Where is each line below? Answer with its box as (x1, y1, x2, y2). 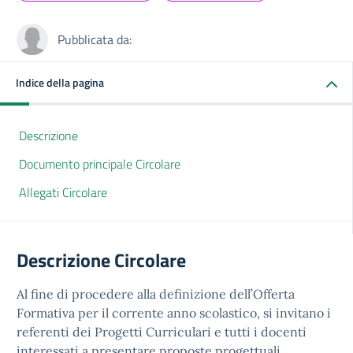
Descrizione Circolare (17, 246, 186, 274)
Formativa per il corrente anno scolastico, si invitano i (17, 305, 331, 321)
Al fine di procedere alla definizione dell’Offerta (17, 286, 295, 302)
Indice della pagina (16, 74, 104, 91)
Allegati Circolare (19, 183, 107, 202)
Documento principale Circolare (19, 154, 180, 173)
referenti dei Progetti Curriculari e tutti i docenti (17, 324, 307, 340)
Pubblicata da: (58, 30, 132, 49)
